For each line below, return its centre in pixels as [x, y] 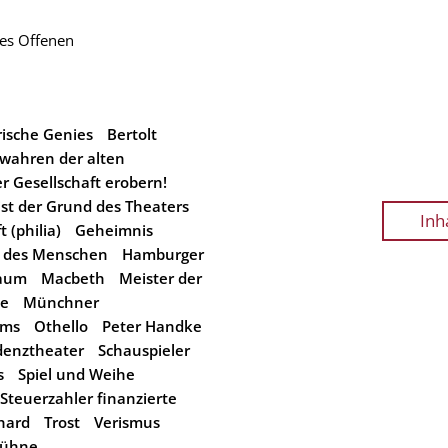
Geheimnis [114, 230]
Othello [61, 326]
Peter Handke [152, 326]
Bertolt [132, 134]
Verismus [127, 422]
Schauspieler [144, 350]
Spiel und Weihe [76, 374]
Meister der [160, 278]
